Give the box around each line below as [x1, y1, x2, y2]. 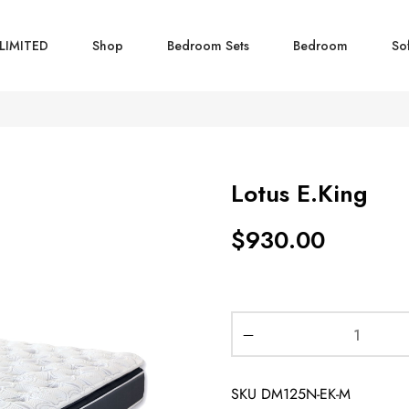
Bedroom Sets [166, 37, 249, 55]
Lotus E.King [230, 176, 368, 212]
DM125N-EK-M [260, 383, 351, 405]
